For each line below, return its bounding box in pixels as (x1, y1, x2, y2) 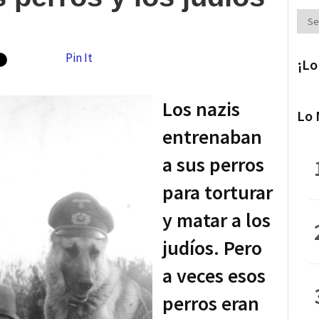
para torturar (162, 179, 273, 205)
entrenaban (162, 123, 262, 150)
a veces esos (162, 262, 266, 288)
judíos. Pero (162, 234, 262, 261)
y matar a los (162, 206, 271, 233)
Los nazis (162, 95, 240, 122)
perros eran (162, 290, 259, 316)
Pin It (66, 50, 93, 66)
